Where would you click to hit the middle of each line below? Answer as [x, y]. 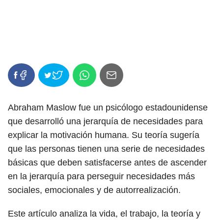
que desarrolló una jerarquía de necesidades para [105, 121]
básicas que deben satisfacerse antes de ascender [107, 163]
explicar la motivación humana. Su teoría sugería [104, 135]
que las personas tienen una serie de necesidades [106, 149]
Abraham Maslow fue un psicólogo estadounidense [108, 108]
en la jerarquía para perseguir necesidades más [101, 176]
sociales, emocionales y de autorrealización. [94, 190]
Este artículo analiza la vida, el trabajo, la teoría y [104, 214]
